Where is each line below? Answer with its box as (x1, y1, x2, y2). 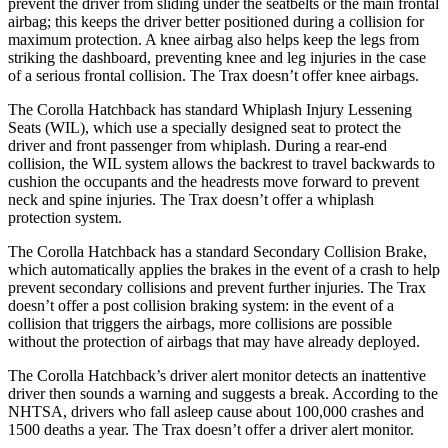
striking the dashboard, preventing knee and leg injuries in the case (8, 48, 426, 66)
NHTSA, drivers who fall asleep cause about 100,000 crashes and (8, 402, 424, 420)
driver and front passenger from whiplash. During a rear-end (8, 136, 387, 154)
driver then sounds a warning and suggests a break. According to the (8, 384, 438, 402)
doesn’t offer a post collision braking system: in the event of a (8, 296, 394, 314)
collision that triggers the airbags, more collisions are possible (8, 314, 392, 332)
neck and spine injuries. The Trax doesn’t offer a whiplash (8, 190, 374, 208)
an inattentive (342, 366, 426, 384)
